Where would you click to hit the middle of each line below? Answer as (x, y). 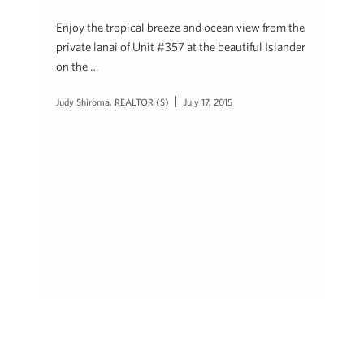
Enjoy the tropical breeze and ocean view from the (180, 27)
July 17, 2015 (208, 102)
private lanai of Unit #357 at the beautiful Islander (181, 47)
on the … (77, 66)
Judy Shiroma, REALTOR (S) (113, 102)
